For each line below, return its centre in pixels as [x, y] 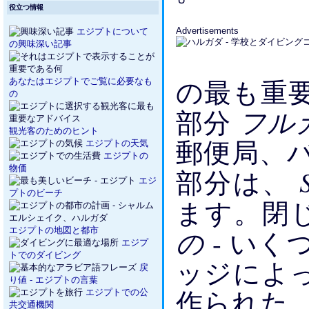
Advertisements [207, 31]
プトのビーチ [36, 193]
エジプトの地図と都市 [54, 230]
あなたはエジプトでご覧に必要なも [81, 81]
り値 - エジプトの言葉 [53, 280]
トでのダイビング [45, 255]
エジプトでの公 [117, 292]
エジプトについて [111, 31]
